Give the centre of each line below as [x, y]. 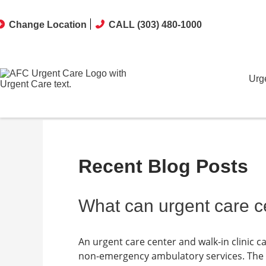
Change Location [48, 15]
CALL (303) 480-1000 [155, 15]
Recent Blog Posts [163, 166]
